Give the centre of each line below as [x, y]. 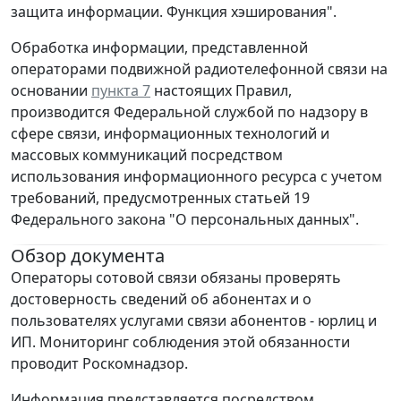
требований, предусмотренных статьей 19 [160, 198]
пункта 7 [121, 91]
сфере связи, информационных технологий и [170, 134]
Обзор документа [88, 256]
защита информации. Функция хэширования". [174, 12]
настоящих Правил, [221, 91]
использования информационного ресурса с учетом [196, 177]
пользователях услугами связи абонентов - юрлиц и [194, 321]
